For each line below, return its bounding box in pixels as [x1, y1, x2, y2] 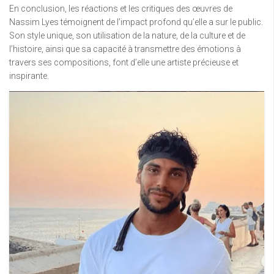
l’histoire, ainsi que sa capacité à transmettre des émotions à [9, 43, 241, 54]
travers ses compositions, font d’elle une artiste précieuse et [9, 57, 239, 67]
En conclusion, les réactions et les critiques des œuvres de [9, 3, 232, 13]
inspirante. [9, 70, 49, 81]
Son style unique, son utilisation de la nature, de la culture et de [9, 30, 245, 40]
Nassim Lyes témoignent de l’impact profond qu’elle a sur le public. [9, 17, 263, 27]
